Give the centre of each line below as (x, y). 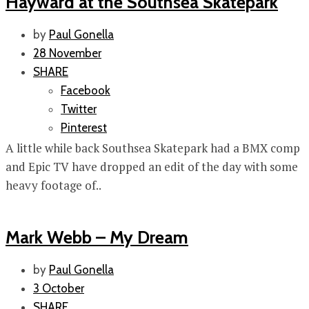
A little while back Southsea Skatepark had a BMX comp (153, 148)
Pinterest (84, 128)
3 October (59, 289)
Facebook (86, 91)
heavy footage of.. (53, 186)
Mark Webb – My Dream (97, 237)
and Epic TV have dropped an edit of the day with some (152, 167)
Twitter (79, 109)
